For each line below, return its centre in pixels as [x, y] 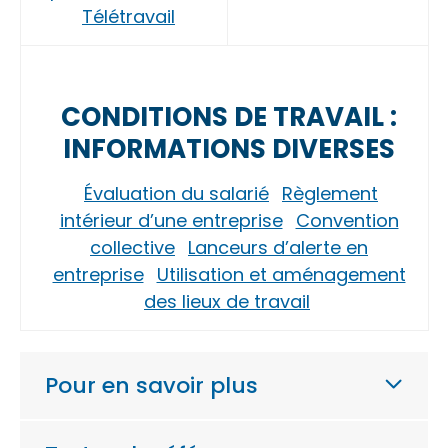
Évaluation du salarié [176, 193]
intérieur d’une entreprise [171, 220]
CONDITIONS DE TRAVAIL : [229, 117]
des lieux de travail [227, 301]
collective [132, 247]
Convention [347, 220]
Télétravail [128, 16]
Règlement [330, 193]
